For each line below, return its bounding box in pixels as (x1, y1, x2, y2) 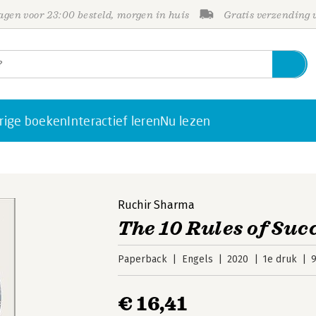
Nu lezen (160, 113, 211, 128)
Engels (181, 253, 213, 265)
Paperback (118, 253, 168, 265)
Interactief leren (67, 113, 161, 128)
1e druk (262, 253, 297, 265)
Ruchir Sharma (118, 198, 195, 212)
